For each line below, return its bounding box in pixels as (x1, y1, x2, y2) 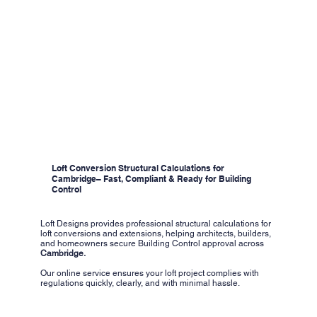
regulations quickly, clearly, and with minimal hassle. (40, 277, 240, 288)
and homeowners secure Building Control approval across (40, 238, 264, 248)
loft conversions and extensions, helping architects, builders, (40, 228, 271, 238)
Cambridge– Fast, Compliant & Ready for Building (52, 173, 252, 185)
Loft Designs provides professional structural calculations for (40, 218, 271, 229)
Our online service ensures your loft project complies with (40, 267, 259, 278)
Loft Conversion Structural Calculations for (52, 163, 225, 174)
